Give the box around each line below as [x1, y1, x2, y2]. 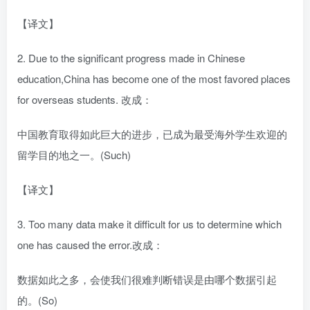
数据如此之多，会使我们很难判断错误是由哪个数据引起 [17, 272, 277, 287]
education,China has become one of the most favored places [17, 71, 291, 86]
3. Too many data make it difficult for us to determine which [17, 217, 282, 232]
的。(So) [17, 293, 57, 308]
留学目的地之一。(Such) [17, 147, 131, 163]
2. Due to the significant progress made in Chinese [17, 51, 245, 66]
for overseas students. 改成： [17, 92, 152, 107]
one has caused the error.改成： [17, 237, 163, 253]
